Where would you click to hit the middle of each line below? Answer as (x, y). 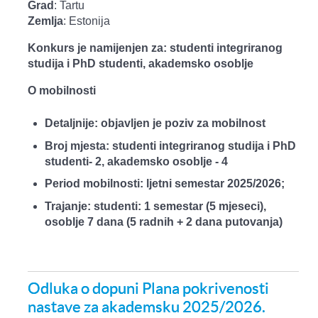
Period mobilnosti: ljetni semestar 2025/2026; (166, 184)
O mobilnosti (62, 91)
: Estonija (87, 21)
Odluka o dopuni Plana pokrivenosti (148, 288)
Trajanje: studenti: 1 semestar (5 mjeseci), (155, 207)
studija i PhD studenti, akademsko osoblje (141, 64)
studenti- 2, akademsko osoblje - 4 (136, 161)
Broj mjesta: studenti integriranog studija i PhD (170, 146)
